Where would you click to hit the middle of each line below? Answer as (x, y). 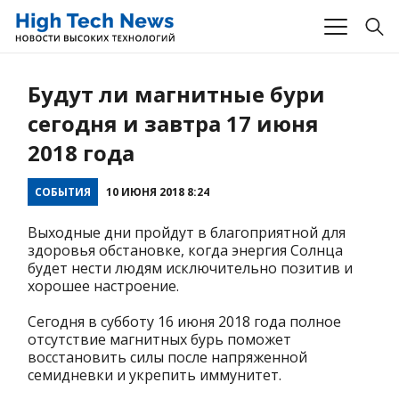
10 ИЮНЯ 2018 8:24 (157, 192)
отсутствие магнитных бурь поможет (159, 340)
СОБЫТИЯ (63, 192)
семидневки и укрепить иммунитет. (155, 375)
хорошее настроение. (103, 286)
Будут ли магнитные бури (176, 94)
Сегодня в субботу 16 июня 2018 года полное (184, 322)
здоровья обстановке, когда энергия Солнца (185, 251)
